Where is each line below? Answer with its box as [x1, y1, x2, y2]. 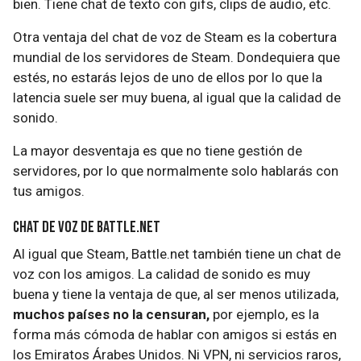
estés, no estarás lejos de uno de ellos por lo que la [13, 69, 322, 85]
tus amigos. [13, 183, 85, 199]
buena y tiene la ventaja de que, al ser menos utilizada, [13, 286, 338, 302]
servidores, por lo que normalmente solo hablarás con [13, 163, 338, 179]
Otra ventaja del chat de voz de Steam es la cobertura [13, 29, 337, 45]
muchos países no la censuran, [13, 306, 210, 322]
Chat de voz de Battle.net [13, 218, 160, 237]
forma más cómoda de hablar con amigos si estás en [13, 326, 337, 342]
